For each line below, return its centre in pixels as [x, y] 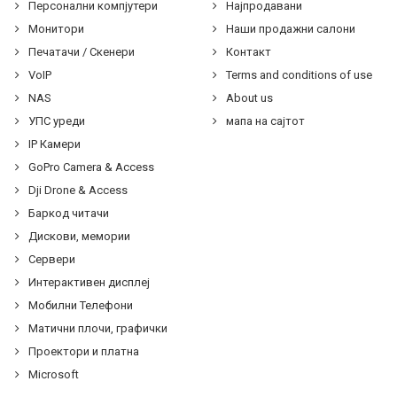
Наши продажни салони [290, 29]
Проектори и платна [82, 351]
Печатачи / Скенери [80, 52]
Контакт [248, 52]
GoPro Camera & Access [90, 167]
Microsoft [52, 374]
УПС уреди [55, 121]
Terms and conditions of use [298, 75]
